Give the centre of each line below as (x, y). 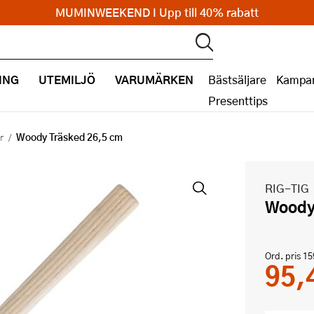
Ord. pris (284, 256)
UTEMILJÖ (67, 80)
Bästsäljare (237, 80)
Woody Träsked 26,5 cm (69, 137)
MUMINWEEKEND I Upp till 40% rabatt (157, 12)
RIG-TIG (287, 188)
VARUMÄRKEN (154, 80)
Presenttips (238, 101)
